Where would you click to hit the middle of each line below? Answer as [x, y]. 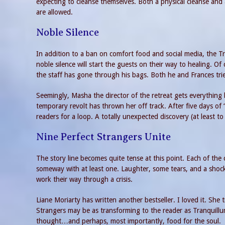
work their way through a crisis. [84, 179]
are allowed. [54, 12]
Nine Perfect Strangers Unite [103, 137]
